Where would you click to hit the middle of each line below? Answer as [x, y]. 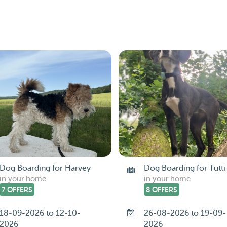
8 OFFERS [161, 190]
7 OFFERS [17, 190]
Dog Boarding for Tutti [184, 168]
